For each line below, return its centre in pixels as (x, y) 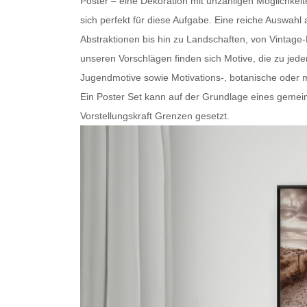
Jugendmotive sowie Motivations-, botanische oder (191, 77)
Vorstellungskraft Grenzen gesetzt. (155, 115)
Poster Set (119, 96)
